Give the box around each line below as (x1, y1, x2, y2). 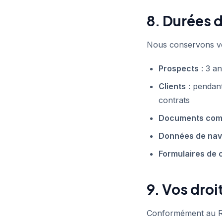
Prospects (159, 63, 199, 73)
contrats (159, 95, 190, 105)
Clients (159, 81, 186, 91)
